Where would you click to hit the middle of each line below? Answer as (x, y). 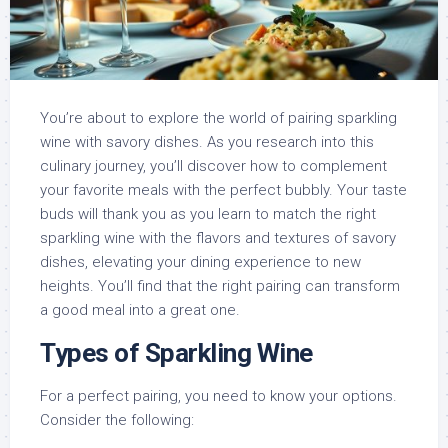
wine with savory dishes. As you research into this (207, 142)
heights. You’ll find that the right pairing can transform (220, 286)
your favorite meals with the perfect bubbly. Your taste (223, 190)
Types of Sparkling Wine (176, 353)
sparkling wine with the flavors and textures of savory (218, 238)
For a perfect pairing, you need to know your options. (218, 396)
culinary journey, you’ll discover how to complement (213, 166)
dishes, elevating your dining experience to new (200, 262)
